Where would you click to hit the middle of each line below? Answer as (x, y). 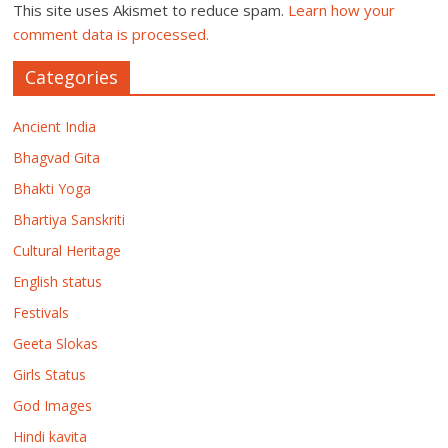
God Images (53, 405)
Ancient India (55, 126)
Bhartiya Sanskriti (69, 219)
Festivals (41, 312)
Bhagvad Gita (57, 157)
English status (58, 281)
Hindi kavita (50, 436)
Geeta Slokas (56, 343)
